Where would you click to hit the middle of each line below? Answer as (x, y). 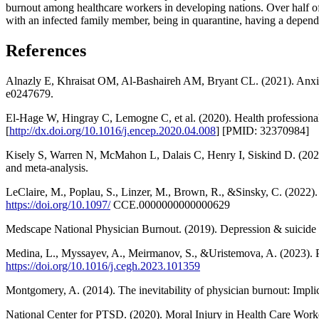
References (46, 51)
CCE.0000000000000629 (170, 205)
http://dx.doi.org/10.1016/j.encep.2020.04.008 (113, 131)
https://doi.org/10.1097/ (58, 205)
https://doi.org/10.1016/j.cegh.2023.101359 (103, 266)
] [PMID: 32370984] (262, 131)
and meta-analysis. (47, 168)
